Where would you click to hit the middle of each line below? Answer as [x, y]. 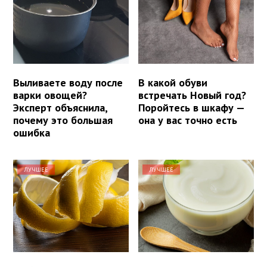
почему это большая [63, 120]
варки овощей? [50, 95]
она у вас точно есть [188, 120]
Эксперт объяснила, [60, 108]
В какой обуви [173, 83]
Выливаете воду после [68, 83]
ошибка [32, 133]
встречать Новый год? [193, 95]
